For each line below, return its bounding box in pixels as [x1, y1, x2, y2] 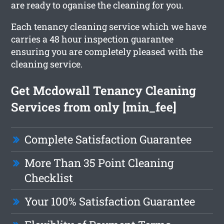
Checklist [24, 170, 73, 185]
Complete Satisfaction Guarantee [24, 131, 192, 146]
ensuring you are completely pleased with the [11, 45, 203, 57]
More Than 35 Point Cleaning [24, 155, 174, 170]
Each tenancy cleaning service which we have [11, 20, 207, 32]
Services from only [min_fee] [11, 98, 177, 115]
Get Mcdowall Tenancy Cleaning [11, 82, 196, 98]
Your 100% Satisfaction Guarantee [24, 193, 195, 208]
